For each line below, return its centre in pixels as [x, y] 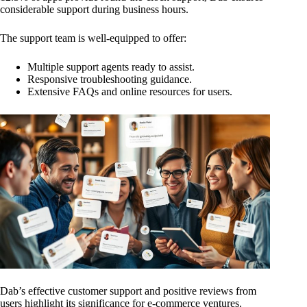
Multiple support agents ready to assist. [111, 66]
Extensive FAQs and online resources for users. [130, 91]
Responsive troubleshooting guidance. [110, 79]
